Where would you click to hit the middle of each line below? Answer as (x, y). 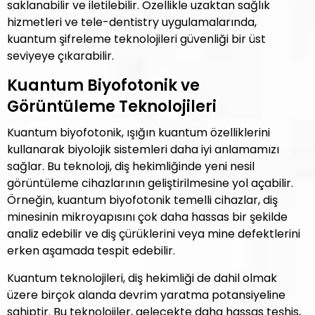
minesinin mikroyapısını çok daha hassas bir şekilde (147, 217)
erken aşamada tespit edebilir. (91, 251)
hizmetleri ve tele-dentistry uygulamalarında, (132, 22)
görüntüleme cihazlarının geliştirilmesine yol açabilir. (150, 183)
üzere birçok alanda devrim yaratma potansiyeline (146, 295)
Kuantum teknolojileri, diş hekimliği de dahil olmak (142, 278)
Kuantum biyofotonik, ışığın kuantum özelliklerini (139, 133)
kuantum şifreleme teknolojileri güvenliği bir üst (136, 39)
